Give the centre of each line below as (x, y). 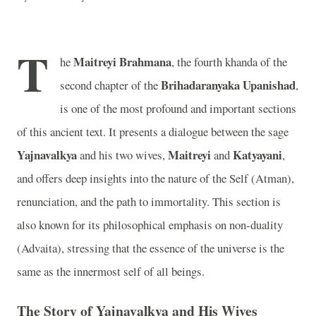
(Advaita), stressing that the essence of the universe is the (151, 248)
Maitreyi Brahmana (122, 62)
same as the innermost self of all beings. (111, 271)
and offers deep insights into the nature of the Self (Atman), (156, 178)
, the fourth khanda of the (229, 62)
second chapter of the (110, 85)
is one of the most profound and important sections (178, 108)
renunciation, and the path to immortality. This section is (149, 201)
